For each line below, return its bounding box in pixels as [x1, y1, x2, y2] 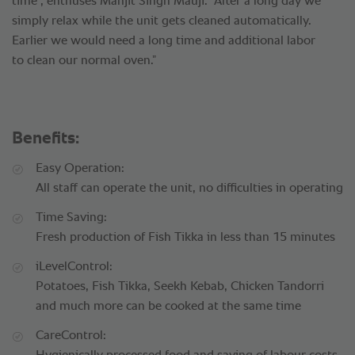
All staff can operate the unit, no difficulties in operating [36, 182, 343, 196]
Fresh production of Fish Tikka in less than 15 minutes [36, 231, 335, 245]
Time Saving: [36, 212, 107, 225]
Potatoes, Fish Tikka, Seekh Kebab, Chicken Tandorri [36, 281, 324, 294]
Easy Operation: [36, 162, 124, 176]
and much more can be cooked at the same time [36, 300, 301, 314]
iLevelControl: [36, 261, 113, 274]
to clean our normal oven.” [12, 55, 156, 68]
